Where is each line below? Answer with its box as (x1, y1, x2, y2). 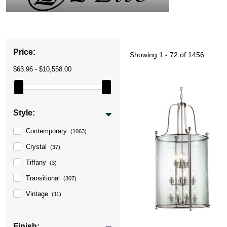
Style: (13, 108, 35, 117)
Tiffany (26, 158, 47, 166)
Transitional (26, 174, 60, 182)
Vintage (26, 190, 49, 198)
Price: (13, 47, 36, 56)
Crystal (26, 142, 47, 150)
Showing (130, 50, 160, 59)
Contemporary (26, 127, 67, 135)
